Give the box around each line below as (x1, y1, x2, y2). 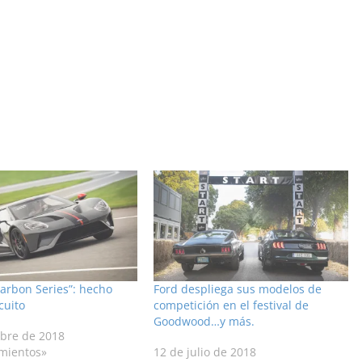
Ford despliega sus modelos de (154, 281, 322, 297)
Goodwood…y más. (154, 314, 255, 330)
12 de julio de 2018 (154, 344, 257, 360)
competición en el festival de (154, 297, 309, 314)
